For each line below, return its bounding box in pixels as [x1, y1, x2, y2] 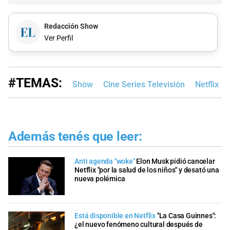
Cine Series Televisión [103, 79, 185, 89]
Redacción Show [44, 22, 98, 31]
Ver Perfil [44, 34, 73, 43]
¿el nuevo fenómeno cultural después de [74, 220, 203, 229]
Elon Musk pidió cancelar [136, 157, 215, 166]
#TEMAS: [8, 75, 62, 90]
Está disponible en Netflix [74, 211, 156, 220]
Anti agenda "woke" [74, 157, 135, 166]
